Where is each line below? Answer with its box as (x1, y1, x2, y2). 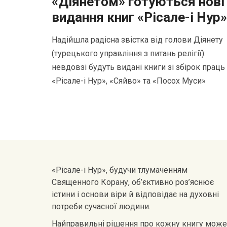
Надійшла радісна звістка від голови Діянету (52, 35, 223, 45)
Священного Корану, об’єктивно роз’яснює (52, 177, 214, 187)
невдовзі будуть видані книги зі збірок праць (52, 62, 225, 72)
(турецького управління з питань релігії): (52, 49, 206, 58)
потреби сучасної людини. (52, 202, 150, 211)
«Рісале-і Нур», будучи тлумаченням (52, 165, 187, 175)
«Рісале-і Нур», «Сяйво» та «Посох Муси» (52, 76, 206, 86)
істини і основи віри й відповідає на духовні (52, 190, 219, 199)
